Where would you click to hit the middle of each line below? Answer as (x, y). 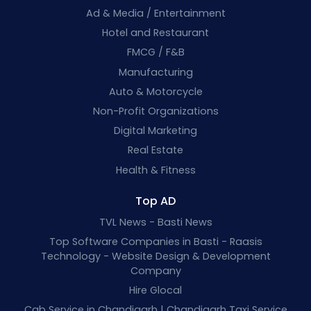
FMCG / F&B (155, 52)
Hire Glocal (155, 291)
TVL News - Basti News (155, 222)
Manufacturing (155, 72)
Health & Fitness (155, 170)
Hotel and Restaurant (155, 33)
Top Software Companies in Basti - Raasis (155, 241)
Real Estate (155, 150)
